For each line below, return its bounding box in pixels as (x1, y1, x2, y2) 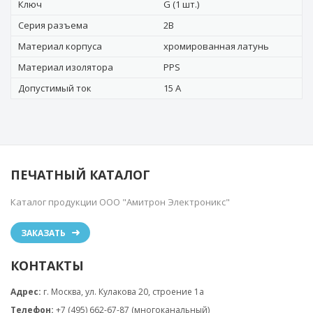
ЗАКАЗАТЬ (21, 227, 66, 239)
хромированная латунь (163, 40, 269, 52)
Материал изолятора (18, 61, 113, 73)
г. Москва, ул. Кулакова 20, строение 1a (43, 286, 204, 298)
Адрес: (10, 286, 41, 298)
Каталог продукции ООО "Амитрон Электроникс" (10, 196, 230, 208)
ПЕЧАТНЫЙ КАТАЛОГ (10, 166, 150, 183)
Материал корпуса (18, 40, 102, 52)
